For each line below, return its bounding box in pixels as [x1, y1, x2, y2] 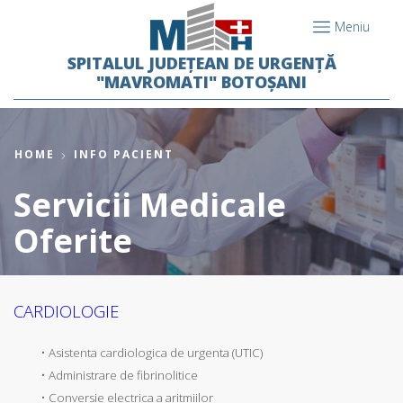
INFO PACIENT [74, 147, 174, 162]
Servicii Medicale [13, 183, 286, 227]
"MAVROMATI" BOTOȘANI [96, 71, 307, 93]
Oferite [13, 219, 132, 263]
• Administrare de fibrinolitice [40, 366, 198, 383]
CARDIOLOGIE [13, 300, 119, 322]
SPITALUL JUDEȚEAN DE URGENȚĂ [67, 52, 336, 74]
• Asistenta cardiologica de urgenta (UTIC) [40, 344, 263, 361]
